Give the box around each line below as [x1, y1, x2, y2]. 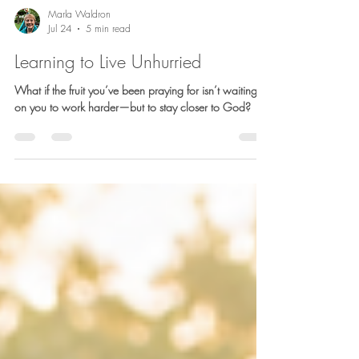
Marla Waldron [48, 232, 111, 245]
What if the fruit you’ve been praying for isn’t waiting [14, 307, 257, 322]
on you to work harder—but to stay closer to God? [14, 324, 251, 339]
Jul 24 [48, 246, 71, 260]
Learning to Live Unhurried [14, 274, 201, 298]
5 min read [86, 246, 131, 260]
